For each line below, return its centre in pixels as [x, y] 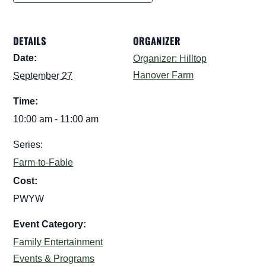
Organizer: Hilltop [170, 59]
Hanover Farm [163, 75]
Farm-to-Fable [43, 163]
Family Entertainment [58, 242]
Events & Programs [54, 259]
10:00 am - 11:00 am [56, 119]
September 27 [43, 76]
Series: [28, 145]
